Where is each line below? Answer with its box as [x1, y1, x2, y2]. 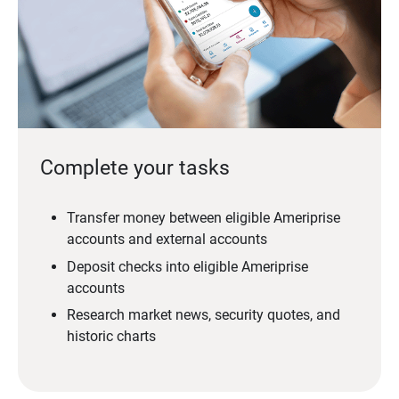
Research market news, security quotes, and [66, 306, 340, 324]
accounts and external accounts [66, 231, 267, 248]
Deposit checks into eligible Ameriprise [66, 257, 308, 275]
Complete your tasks [39, 156, 230, 181]
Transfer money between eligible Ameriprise [66, 209, 340, 227]
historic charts [66, 328, 156, 346]
